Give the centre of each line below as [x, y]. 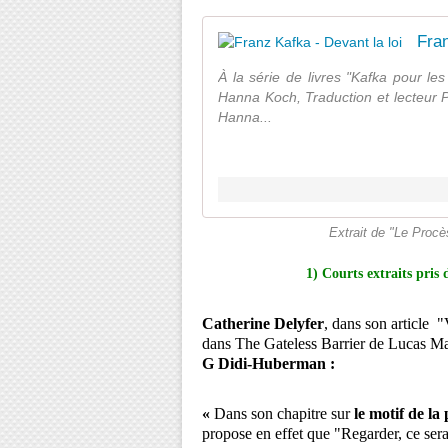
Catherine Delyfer [263, 323]
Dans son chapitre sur [284, 413]
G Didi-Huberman [264, 363]
